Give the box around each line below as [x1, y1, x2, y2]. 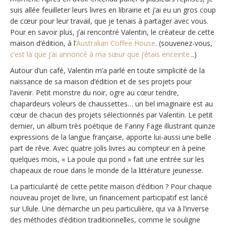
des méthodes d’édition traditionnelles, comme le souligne [10, 215, 200, 224]
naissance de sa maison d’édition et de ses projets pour [10, 77, 192, 86]
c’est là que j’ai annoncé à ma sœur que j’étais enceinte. [10, 49, 191, 59]
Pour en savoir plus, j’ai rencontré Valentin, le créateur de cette [10, 27, 214, 37]
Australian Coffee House [76, 38, 155, 48]
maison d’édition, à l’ [10, 38, 76, 48]
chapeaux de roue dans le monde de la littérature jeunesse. [10, 165, 203, 175]
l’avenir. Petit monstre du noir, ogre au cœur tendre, [10, 88, 179, 97]
